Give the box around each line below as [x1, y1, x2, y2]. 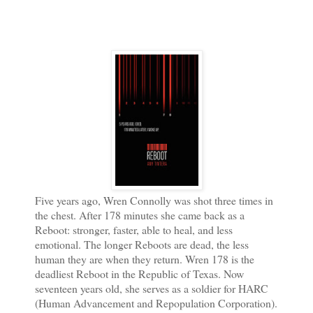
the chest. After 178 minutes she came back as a [35, 207, 245, 222]
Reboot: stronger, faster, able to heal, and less [35, 221, 233, 237]
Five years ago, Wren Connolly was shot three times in [35, 192, 273, 208]
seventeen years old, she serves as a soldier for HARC [35, 280, 268, 296]
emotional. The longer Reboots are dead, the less [35, 236, 249, 252]
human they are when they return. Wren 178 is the [35, 251, 254, 266]
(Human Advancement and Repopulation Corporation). [35, 295, 277, 310]
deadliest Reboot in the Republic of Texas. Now [35, 265, 244, 281]
